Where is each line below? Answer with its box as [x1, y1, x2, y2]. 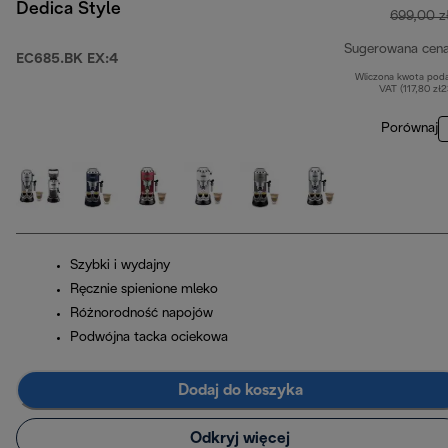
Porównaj [381, 122, 438, 136]
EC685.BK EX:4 [16, 53, 118, 67]
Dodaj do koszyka [177, 382, 303, 398]
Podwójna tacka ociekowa [70, 331, 228, 345]
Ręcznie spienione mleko [70, 283, 218, 297]
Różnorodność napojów [70, 307, 213, 321]
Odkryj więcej [190, 430, 290, 446]
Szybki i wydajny [70, 259, 170, 273]
